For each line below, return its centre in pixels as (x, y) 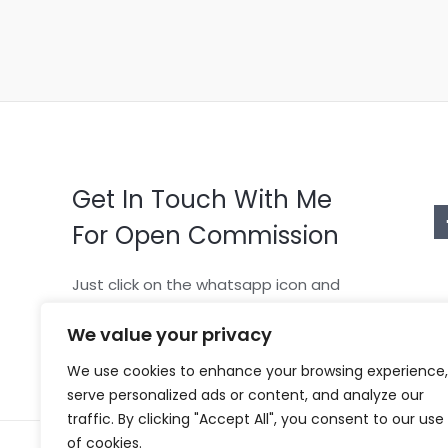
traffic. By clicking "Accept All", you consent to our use (255, 419)
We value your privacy (169, 334)
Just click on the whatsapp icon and (206, 285)
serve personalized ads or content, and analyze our (245, 395)
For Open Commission (205, 236)
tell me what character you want (194, 312)
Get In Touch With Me (202, 200)
